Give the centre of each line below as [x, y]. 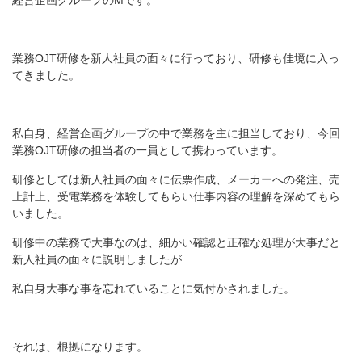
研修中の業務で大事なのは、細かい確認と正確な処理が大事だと [176, 242]
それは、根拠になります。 [80, 347]
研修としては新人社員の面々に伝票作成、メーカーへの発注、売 [176, 179]
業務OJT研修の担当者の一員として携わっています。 [147, 150]
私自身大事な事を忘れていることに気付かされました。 [154, 288]
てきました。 [46, 75]
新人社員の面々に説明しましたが [97, 259]
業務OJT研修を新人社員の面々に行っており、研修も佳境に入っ [176, 58]
